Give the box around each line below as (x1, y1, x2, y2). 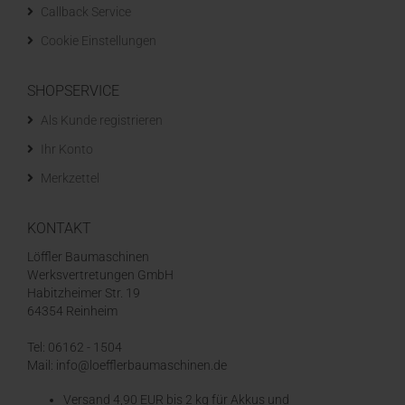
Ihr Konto (41, 142, 93, 156)
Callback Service (41, 5, 131, 19)
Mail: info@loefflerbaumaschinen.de (27, 358, 227, 372)
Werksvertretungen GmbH (27, 268, 174, 282)
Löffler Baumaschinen (27, 250, 149, 264)
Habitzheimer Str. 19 (27, 286, 140, 300)
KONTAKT (27, 220, 91, 237)
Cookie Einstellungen (41, 33, 156, 48)
